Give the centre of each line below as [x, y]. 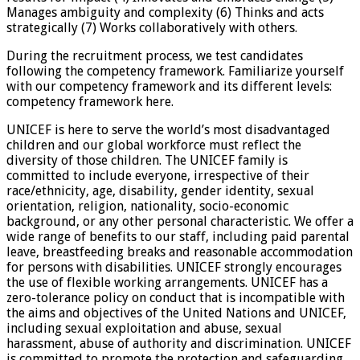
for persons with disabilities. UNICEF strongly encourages [174, 267]
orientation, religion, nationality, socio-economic [147, 206]
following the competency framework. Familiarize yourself [175, 71]
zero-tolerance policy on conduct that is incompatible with [176, 297]
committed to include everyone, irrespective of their [158, 175]
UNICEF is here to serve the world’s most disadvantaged [168, 129]
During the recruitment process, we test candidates [155, 55]
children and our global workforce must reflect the [154, 145]
